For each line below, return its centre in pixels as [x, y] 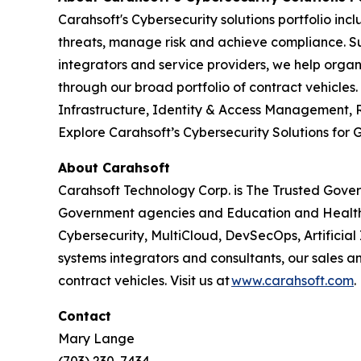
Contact [85, 316]
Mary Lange [98, 338]
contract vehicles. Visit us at [145, 280]
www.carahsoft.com [293, 280]
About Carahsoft [118, 168]
